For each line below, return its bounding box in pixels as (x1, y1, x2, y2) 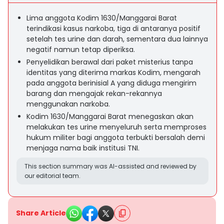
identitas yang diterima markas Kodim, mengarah (26, 67, 200, 77)
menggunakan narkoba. (26, 99, 110, 109)
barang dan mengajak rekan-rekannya (26, 88, 162, 98)
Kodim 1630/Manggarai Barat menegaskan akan (26, 111, 193, 121)
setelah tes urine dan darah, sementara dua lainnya (26, 34, 208, 44)
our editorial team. (24, 171, 80, 180)
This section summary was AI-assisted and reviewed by (24, 162, 196, 170)
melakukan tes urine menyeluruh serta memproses (26, 122, 206, 132)
